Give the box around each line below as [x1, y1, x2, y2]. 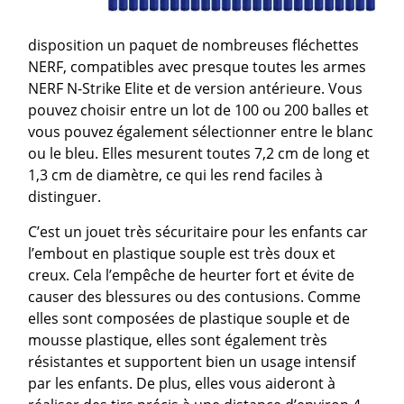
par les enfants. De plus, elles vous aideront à [28, 372, 336, 393]
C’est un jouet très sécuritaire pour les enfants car [28, 221, 369, 242]
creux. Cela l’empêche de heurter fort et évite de [28, 264, 355, 285]
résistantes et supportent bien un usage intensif [28, 351, 356, 372]
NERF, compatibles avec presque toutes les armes [28, 56, 367, 77]
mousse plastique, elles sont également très [28, 329, 328, 350]
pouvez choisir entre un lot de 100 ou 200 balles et [28, 99, 370, 120]
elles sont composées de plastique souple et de [28, 308, 351, 328]
